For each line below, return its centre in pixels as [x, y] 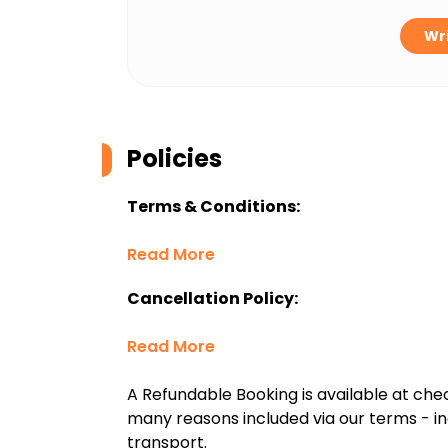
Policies [174, 158]
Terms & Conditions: [213, 206]
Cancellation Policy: [212, 298]
